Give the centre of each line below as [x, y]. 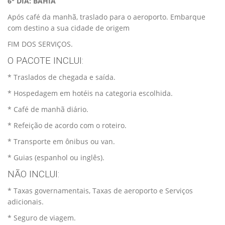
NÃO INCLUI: [33, 174]
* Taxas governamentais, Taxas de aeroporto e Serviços [100, 190]
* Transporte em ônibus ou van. [61, 141]
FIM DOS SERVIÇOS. [40, 44]
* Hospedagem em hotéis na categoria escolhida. [90, 93]
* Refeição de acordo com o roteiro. [67, 125]
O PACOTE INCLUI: [45, 60]
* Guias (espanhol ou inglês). [56, 157]
